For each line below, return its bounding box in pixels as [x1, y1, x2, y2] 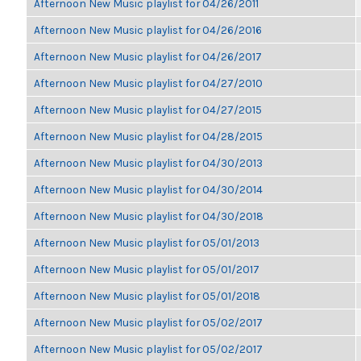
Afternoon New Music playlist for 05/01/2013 [34, 236, 259, 249]
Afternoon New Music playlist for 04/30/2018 [34, 210, 263, 222]
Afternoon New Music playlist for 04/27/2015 [34, 103, 262, 116]
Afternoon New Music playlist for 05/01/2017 [34, 263, 259, 276]
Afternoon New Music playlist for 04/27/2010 [34, 77, 263, 89]
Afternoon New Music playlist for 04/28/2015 [34, 130, 263, 143]
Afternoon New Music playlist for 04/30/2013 [34, 156, 263, 169]
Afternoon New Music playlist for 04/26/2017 [34, 50, 262, 63]
